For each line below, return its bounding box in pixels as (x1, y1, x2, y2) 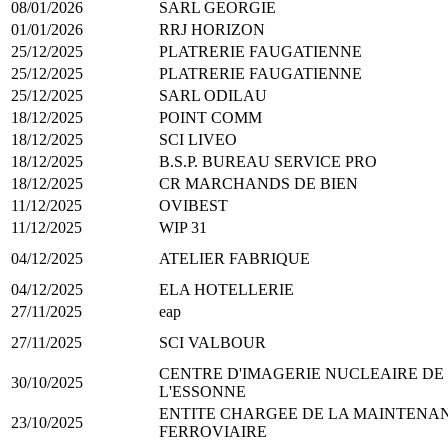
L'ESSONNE (159, 382, 246, 400)
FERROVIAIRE (159, 422, 267, 440)
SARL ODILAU (159, 86, 267, 104)
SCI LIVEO (159, 130, 237, 148)
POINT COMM (159, 108, 262, 126)
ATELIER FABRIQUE (159, 249, 310, 267)
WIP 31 (159, 218, 207, 236)
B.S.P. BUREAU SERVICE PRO (159, 152, 377, 170)
